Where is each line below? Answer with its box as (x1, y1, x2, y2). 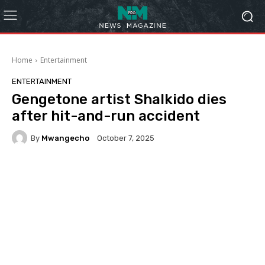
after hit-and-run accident (12, 108, 200, 124)
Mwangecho (41, 133, 89, 143)
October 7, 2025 (97, 134, 154, 143)
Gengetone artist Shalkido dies (12, 91, 227, 108)
